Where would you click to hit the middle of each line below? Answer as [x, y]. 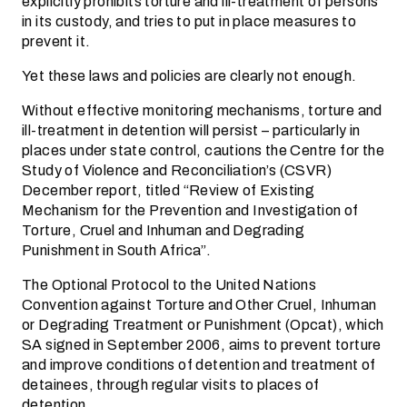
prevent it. [56, 41]
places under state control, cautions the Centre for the [203, 150]
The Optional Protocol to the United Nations [169, 285]
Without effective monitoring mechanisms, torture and [202, 110]
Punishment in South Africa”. [117, 250]
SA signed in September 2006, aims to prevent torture [202, 345]
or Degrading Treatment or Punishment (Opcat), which [203, 325]
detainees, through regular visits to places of [171, 385]
